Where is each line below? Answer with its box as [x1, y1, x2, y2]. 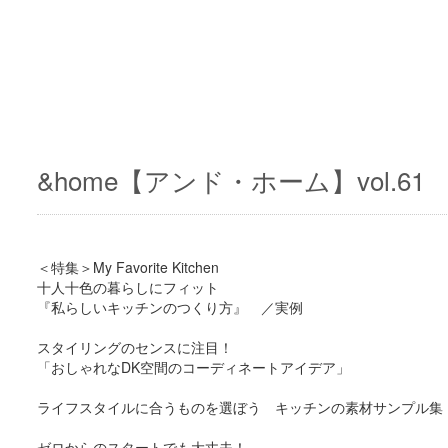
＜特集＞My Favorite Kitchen [36, 257, 219, 277]
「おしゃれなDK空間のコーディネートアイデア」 [36, 357, 350, 377]
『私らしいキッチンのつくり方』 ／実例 [36, 297, 303, 317]
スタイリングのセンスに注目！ [36, 337, 233, 357]
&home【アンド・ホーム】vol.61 [36, 161, 425, 198]
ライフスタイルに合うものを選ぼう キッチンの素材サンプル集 [36, 397, 443, 417]
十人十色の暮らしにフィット [36, 277, 219, 297]
